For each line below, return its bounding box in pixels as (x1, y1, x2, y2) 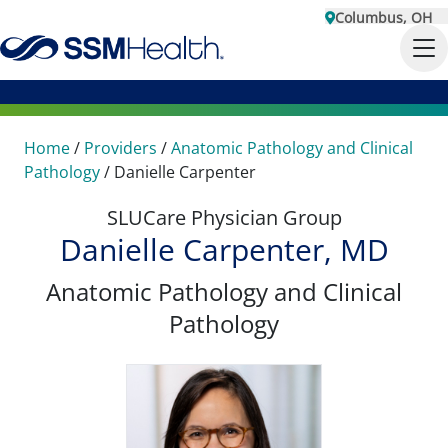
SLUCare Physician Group (106, 204, 342, 231)
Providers (84, 137, 157, 159)
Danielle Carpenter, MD (59, 229, 389, 270)
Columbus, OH (335, 8, 432, 27)
